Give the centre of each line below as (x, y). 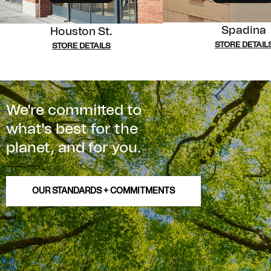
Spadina (244, 31)
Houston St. (81, 32)
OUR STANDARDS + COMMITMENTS (103, 191)
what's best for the (72, 129)
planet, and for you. (73, 148)
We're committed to (74, 110)
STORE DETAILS (81, 46)
